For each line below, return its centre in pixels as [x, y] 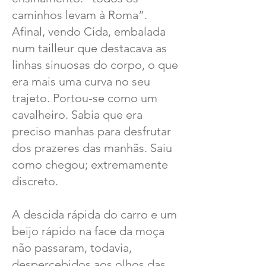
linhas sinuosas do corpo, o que [95, 65]
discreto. [35, 181]
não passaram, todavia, [72, 248]
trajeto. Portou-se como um [85, 98]
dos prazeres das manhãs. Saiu [92, 148]
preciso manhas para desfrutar [91, 131]
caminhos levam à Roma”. [80, 15]
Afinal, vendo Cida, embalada [89, 31]
